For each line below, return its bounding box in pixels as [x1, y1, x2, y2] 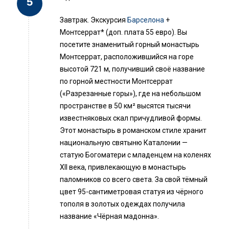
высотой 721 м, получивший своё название [60, 65, 205, 74]
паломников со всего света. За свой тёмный [60, 175, 208, 184]
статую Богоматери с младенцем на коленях [60, 151, 211, 159]
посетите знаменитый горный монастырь [60, 40, 199, 49]
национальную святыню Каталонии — [60, 139, 188, 147]
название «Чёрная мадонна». [60, 212, 159, 221]
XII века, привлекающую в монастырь [60, 163, 186, 172]
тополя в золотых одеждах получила [60, 200, 185, 209]
